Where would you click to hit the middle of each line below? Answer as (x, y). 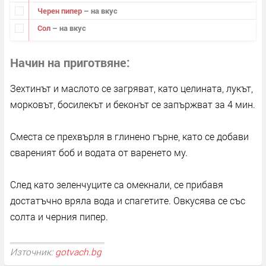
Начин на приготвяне (68, 62)
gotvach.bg (78, 252)
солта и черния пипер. (59, 216)
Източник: (33, 252)
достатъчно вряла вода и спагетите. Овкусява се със (128, 200)
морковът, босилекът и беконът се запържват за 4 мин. (133, 104)
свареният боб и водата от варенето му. (99, 152)
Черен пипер (60, 10)
